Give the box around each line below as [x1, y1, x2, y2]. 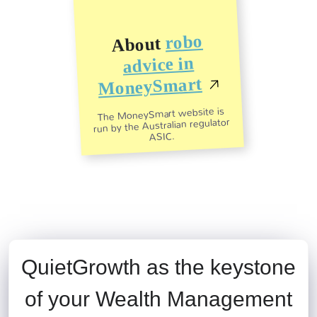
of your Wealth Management [25, 287, 292, 311]
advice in [122, 53, 195, 77]
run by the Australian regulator [93, 115, 230, 136]
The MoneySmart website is [96, 104, 225, 125]
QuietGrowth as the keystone [21, 255, 296, 279]
